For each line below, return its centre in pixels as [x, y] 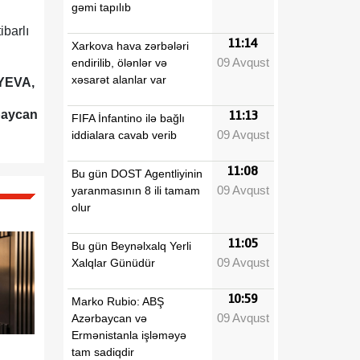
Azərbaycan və [109, 318]
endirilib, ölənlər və [119, 62]
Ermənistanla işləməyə [129, 335]
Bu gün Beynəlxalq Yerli [131, 245]
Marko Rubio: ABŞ [118, 301]
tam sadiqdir [103, 352]
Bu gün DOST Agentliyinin [137, 173]
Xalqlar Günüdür [113, 262]
